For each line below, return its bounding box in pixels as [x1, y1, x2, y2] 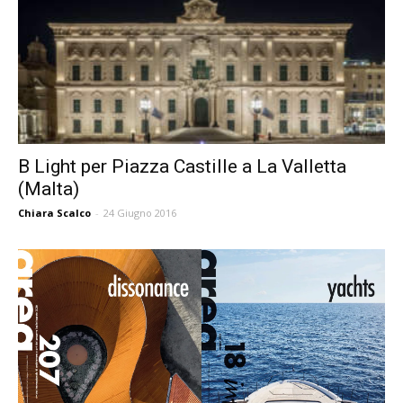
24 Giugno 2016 [103, 205, 176, 219]
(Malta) [18, 177, 79, 200]
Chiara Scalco [18, 205, 91, 219]
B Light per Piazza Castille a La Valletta [18, 155, 346, 177]
